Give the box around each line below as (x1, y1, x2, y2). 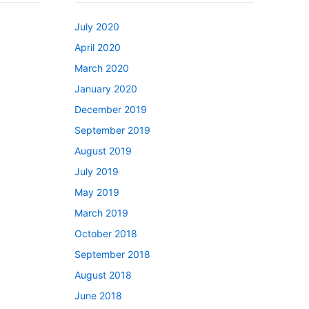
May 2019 (74, 186, 119, 198)
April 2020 (74, 41, 121, 53)
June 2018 (74, 289, 122, 301)
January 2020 (74, 82, 137, 94)
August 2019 (74, 144, 132, 157)
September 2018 (74, 248, 150, 260)
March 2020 (74, 61, 129, 74)
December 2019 (74, 103, 147, 115)
